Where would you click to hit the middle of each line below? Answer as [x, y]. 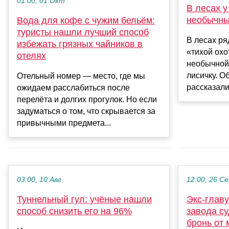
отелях [31, 55]
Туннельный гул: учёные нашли [84, 199]
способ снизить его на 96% [74, 211]
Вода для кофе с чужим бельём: [86, 20]
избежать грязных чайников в [80, 44]
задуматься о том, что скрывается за [86, 111]
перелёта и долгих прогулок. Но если [87, 99]
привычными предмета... [64, 123]
